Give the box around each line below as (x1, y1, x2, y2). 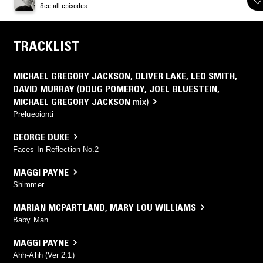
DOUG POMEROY (79, 82, 144, 95)
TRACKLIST (13, 37, 80, 55)
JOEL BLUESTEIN (149, 82, 217, 95)
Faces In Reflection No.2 (13, 144, 99, 154)
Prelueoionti (13, 109, 54, 119)
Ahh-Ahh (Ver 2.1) (13, 250, 75, 259)
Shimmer (13, 180, 44, 189)
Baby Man (13, 215, 48, 224)
